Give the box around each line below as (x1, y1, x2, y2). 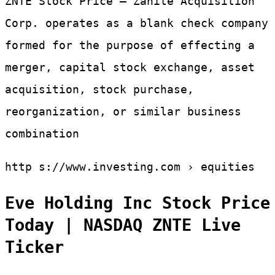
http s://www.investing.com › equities (5, 160, 255, 174)
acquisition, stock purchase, (5, 83, 194, 96)
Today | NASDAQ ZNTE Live (5, 215, 241, 234)
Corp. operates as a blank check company (5, 17, 268, 30)
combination (5, 127, 79, 141)
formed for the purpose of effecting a (5, 39, 255, 52)
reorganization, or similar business (5, 105, 241, 118)
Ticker (5, 237, 64, 257)
